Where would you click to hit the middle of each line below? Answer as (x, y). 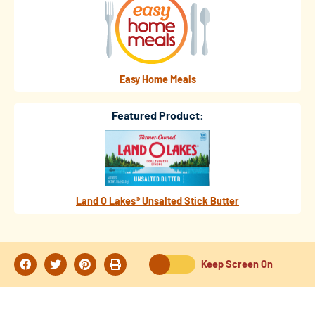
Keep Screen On (237, 264)
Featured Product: (157, 115)
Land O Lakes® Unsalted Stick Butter (157, 201)
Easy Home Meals (157, 79)
